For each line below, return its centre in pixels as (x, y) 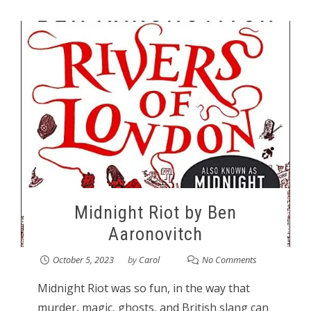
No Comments (229, 259)
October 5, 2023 (83, 259)
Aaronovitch (155, 234)
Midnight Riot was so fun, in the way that (143, 288)
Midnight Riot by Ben (155, 212)
